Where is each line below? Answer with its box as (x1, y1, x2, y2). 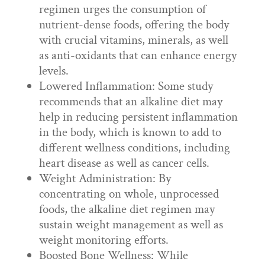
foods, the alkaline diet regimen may (38, 201, 215, 217)
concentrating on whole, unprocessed (38, 186, 219, 202)
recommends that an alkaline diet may (38, 93, 222, 109)
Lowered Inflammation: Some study (38, 78, 213, 94)
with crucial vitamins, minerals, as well (38, 32, 228, 48)
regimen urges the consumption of (38, 1, 206, 17)
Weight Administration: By (38, 170, 171, 186)
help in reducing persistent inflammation (38, 109, 238, 125)
